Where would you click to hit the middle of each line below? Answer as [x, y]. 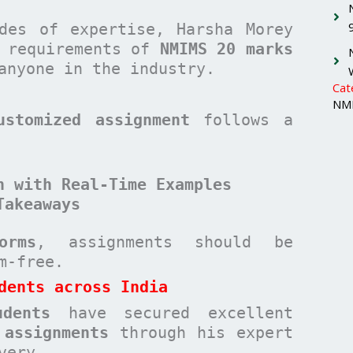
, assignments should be [165, 242]
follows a [241, 119]
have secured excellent [172, 312]
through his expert [201, 332]
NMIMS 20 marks [226, 48]
